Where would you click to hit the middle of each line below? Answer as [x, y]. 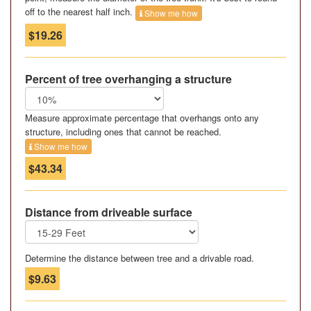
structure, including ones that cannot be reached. [123, 131]
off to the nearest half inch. [80, 12]
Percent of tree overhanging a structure [128, 78]
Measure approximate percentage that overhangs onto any [142, 117]
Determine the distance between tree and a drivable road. [140, 258]
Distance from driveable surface [109, 212]
